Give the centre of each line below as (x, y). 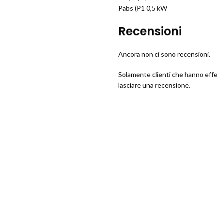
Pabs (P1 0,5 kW (143, 8)
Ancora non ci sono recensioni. (164, 54)
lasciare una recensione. (154, 85)
